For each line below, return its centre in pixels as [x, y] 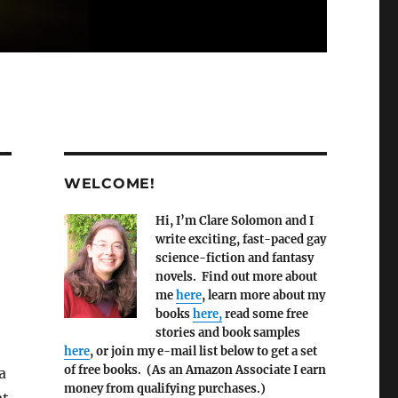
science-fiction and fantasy [234, 259]
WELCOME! [109, 184]
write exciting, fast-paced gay [240, 240]
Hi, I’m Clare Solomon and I [234, 221]
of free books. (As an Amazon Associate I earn [195, 370]
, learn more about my [263, 296]
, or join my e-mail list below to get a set [203, 352]
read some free [265, 314]
